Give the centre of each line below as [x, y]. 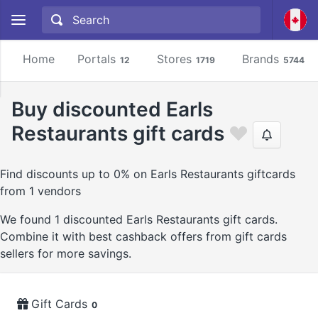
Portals [97, 59]
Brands [261, 59]
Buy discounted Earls [112, 109]
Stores [174, 59]
